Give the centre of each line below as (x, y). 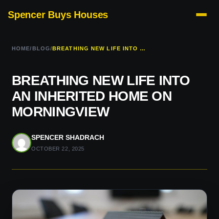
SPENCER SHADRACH (68, 137)
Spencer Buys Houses (58, 14)
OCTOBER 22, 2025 (58, 149)
